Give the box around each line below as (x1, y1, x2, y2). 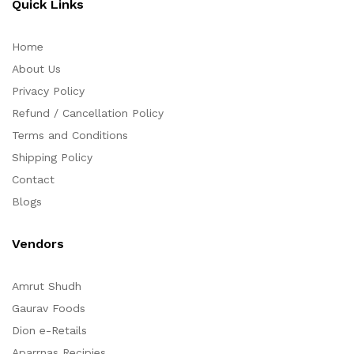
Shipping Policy (12, 151, 92, 164)
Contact (12, 173, 55, 186)
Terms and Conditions (12, 129, 128, 142)
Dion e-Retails (12, 324, 87, 337)
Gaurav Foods (12, 302, 85, 315)
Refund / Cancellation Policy (12, 107, 164, 120)
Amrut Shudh (12, 280, 81, 293)
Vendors (12, 236, 64, 252)
